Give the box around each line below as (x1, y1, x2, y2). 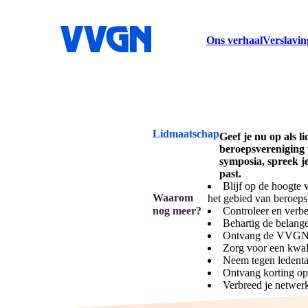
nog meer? (153, 205, 201, 217)
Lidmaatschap (153, 127, 219, 140)
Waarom (153, 192, 193, 203)
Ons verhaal (206, 34, 263, 46)
